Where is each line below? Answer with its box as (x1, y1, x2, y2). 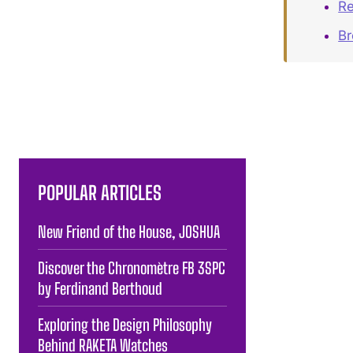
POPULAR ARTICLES (38, 180, 162, 204)
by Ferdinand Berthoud (38, 278, 162, 298)
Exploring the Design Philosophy (38, 314, 212, 334)
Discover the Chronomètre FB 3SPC (38, 258, 225, 277)
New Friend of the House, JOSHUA (38, 221, 220, 241)
